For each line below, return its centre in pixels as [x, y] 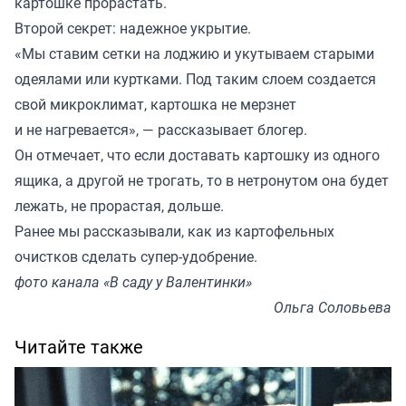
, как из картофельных [258, 231]
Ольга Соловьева [333, 307]
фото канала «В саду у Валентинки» [133, 281]
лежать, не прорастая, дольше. [121, 205]
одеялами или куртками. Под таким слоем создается [195, 78]
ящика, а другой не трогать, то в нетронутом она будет [202, 180]
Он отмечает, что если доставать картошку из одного [197, 155]
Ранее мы [49, 231]
